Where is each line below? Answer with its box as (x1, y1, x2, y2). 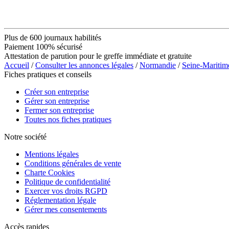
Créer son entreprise (25, 87, 89, 96)
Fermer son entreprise (25, 105, 94, 114)
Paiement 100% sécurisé (4, 42, 82, 51)
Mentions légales (25, 149, 79, 158)
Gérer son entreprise (25, 96, 89, 105)
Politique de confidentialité (25, 177, 110, 186)
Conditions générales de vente (25, 158, 121, 168)
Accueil (4, 60, 29, 70)
